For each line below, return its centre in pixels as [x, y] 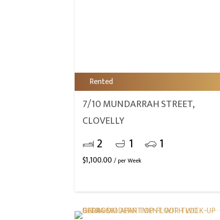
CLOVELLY [103, 121]
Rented [101, 82]
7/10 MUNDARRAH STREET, [138, 104]
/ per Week [128, 161]
